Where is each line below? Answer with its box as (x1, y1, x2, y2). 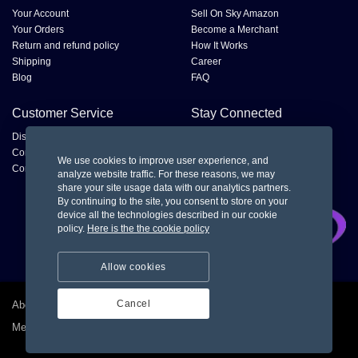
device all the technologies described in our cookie (58, 209, 277, 221)
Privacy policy (65, 299, 130, 312)
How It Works (191, 40, 248, 51)
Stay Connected (191, 106, 282, 120)
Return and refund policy (12, 40, 119, 51)
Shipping (12, 56, 51, 67)
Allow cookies (101, 261, 166, 272)
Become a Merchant (191, 24, 278, 35)
